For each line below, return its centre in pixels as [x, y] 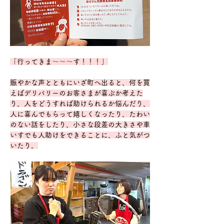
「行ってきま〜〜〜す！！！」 [59, 62]
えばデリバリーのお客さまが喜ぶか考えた [76, 93]
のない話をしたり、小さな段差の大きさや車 [80, 125]
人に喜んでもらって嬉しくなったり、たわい [80, 114]
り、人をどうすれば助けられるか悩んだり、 [80, 104]
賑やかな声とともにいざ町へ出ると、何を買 [80, 83]
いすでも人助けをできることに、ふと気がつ [80, 135]
